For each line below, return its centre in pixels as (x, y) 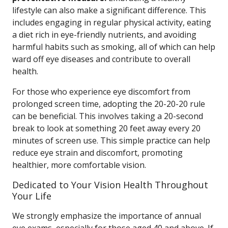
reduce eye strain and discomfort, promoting (97, 153)
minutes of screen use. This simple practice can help (111, 140)
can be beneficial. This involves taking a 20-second (108, 116)
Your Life (32, 196)
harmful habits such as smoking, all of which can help (114, 47)
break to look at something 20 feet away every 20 (106, 128)
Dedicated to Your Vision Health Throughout (110, 185)
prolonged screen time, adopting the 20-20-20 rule (109, 104)
